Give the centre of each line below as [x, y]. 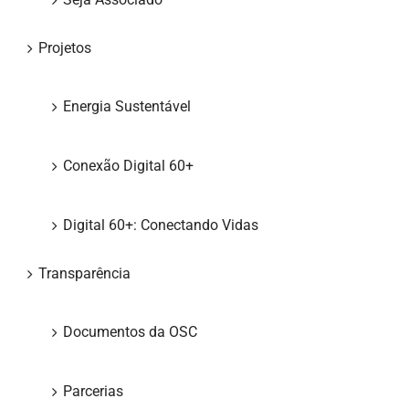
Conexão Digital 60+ [128, 166]
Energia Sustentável [127, 107]
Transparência [84, 274]
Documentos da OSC [130, 332]
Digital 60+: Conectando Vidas [161, 225]
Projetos [65, 48]
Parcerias [93, 392]
